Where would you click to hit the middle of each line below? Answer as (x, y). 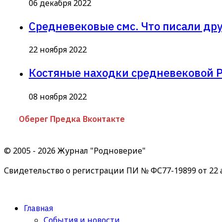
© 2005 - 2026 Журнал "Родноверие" (75, 150)
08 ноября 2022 (58, 96)
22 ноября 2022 (58, 50)
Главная (38, 208)
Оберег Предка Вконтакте (72, 119)
